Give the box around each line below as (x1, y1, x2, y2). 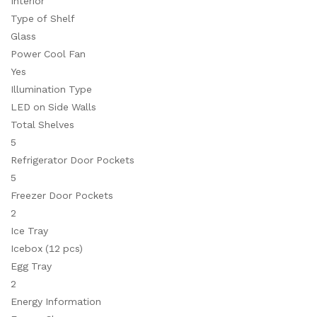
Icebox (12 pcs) (11, 243, 83, 254)
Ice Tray (11, 225, 48, 236)
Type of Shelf (11, 13, 75, 24)
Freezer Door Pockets (11, 190, 113, 201)
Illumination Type (11, 83, 92, 95)
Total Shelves (11, 119, 74, 130)
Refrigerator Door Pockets (11, 154, 134, 166)
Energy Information (11, 296, 101, 307)
